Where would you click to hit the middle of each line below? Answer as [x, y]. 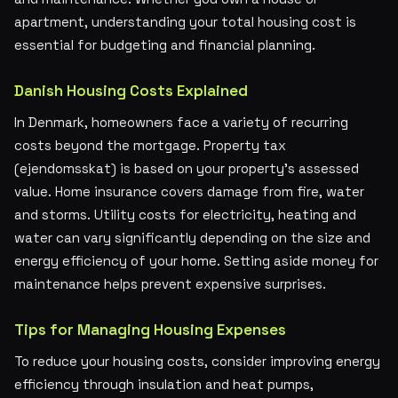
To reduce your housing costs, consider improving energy [197, 361]
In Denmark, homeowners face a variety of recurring [181, 122]
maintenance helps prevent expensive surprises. [170, 284]
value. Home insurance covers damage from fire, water [189, 191]
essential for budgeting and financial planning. [165, 45]
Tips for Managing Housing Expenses [150, 330]
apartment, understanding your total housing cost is [185, 22]
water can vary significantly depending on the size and [192, 238]
